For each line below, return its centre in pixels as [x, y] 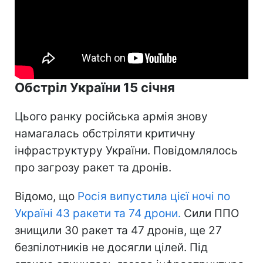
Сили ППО [210, 213]
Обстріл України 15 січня [95, 87]
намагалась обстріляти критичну [105, 133]
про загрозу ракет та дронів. [93, 167]
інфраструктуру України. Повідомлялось [126, 150]
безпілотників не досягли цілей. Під [111, 247]
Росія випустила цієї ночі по [154, 196]
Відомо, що [46, 196]
